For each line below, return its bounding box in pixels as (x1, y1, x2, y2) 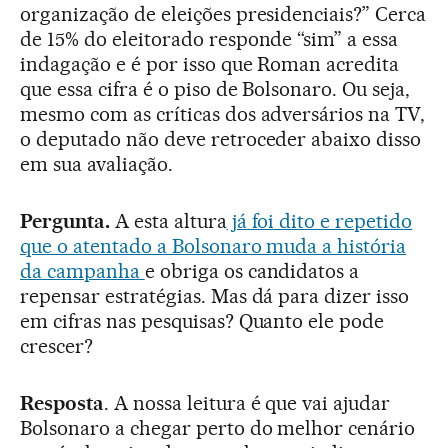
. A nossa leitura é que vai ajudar (103, 391, 391, 416)
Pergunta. (20, 209, 110, 234)
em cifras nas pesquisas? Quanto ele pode (20, 309, 385, 334)
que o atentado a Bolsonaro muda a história (20, 234, 407, 259)
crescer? (20, 334, 93, 359)
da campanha (20, 259, 145, 284)
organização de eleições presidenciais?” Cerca (20, 2, 427, 27)
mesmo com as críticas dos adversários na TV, (20, 102, 426, 127)
